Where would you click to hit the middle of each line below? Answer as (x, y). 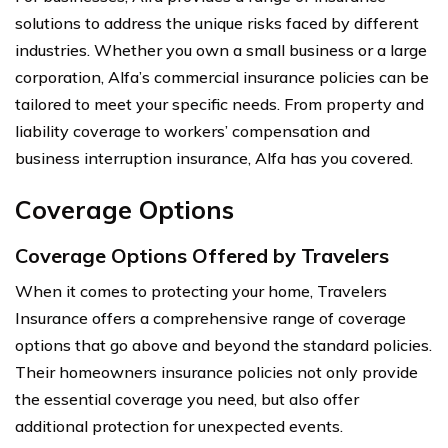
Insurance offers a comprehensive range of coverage (210, 317)
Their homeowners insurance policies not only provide (216, 371)
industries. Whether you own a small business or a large (221, 49)
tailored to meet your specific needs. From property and (219, 103)
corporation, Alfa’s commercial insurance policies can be (222, 76)
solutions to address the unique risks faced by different (217, 22)
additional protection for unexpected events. (179, 425)
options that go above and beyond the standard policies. (223, 344)
